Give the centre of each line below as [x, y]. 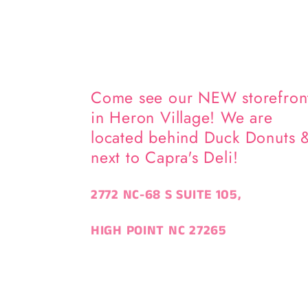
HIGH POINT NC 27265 [159, 230]
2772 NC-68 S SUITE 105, [166, 195]
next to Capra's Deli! [165, 158]
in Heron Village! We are [182, 118]
